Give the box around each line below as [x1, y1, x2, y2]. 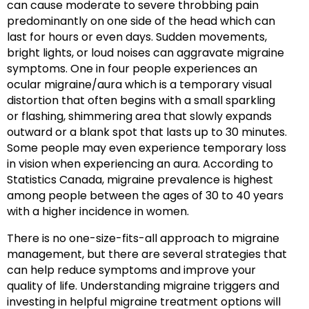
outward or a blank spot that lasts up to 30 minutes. [7, 123, 287, 140]
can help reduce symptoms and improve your [7, 261, 256, 278]
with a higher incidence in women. [7, 203, 189, 219]
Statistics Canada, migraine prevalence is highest [7, 171, 273, 188]
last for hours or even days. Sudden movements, [7, 28, 267, 45]
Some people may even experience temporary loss [7, 139, 286, 156]
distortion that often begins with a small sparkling [7, 92, 275, 108]
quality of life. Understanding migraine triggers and [7, 277, 279, 294]
